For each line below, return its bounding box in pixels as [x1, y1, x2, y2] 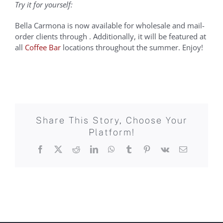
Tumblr [132, 145, 155, 153]
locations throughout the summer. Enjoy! [61, 42, 203, 52]
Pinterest [150, 145, 177, 153]
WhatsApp [114, 145, 148, 153]
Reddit [79, 145, 101, 153]
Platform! [88, 127, 135, 138]
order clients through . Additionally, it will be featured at [15, 31, 206, 41]
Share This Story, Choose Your [35, 115, 188, 126]
